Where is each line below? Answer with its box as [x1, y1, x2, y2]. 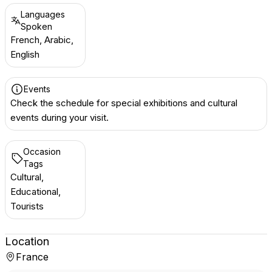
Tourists [10, 200, 44, 212]
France [16, 251, 49, 263]
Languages [20, 9, 65, 19]
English [10, 49, 39, 60]
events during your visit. [10, 112, 109, 123]
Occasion [22, 146, 61, 157]
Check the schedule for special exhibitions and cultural [10, 97, 237, 109]
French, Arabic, [10, 34, 73, 46]
